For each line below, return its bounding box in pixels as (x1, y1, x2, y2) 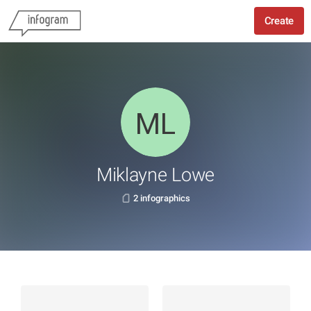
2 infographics (133, 193, 190, 203)
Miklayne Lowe (96, 164, 215, 186)
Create (264, 15, 294, 27)
